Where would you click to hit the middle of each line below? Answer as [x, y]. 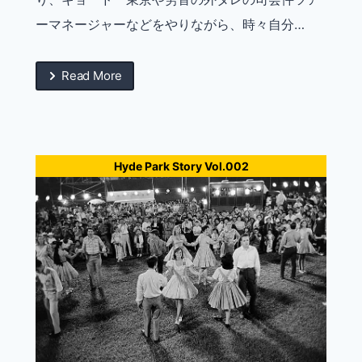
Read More [92, 76]
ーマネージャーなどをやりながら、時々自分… [170, 25]
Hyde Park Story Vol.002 [181, 166]
